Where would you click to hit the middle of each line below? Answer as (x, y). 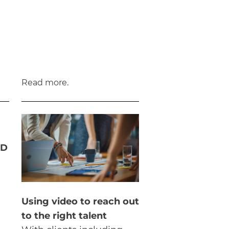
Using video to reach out (80, 202)
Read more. (45, 83)
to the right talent (64, 216)
